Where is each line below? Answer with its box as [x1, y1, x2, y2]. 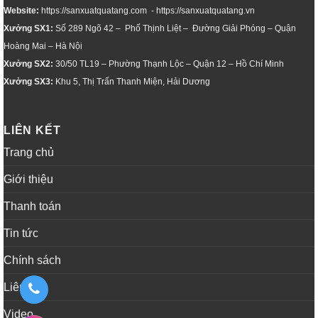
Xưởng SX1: [4, 23, 53, 34]
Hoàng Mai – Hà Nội [4, 41, 82, 52]
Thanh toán [4, 199, 61, 212]
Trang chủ [4, 146, 54, 158]
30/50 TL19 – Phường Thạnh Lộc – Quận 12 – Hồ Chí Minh [53, 59, 286, 70]
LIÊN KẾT [4, 124, 61, 136]
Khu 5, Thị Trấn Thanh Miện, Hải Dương [53, 77, 212, 87]
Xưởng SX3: [4, 77, 53, 87]
